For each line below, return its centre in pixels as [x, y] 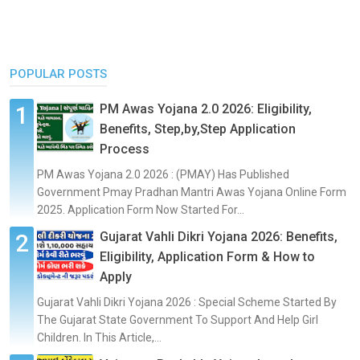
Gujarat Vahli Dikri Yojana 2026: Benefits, [219, 236]
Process [125, 149]
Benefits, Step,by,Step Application [198, 129]
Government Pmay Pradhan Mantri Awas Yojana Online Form [192, 192]
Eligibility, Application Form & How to [207, 256]
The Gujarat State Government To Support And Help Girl [178, 319]
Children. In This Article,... [99, 337]
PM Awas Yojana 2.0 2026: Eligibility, [206, 108]
